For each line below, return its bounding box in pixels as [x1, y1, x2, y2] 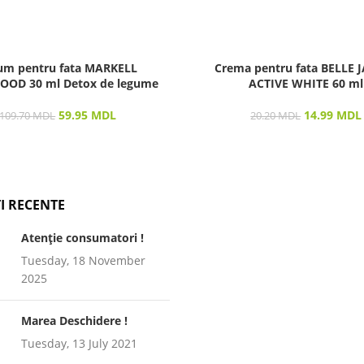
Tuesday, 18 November [20, 253, 145, 269]
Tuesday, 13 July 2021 [20, 336, 137, 352]
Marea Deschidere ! [20, 313, 128, 329]
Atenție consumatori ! [20, 230, 144, 246]
